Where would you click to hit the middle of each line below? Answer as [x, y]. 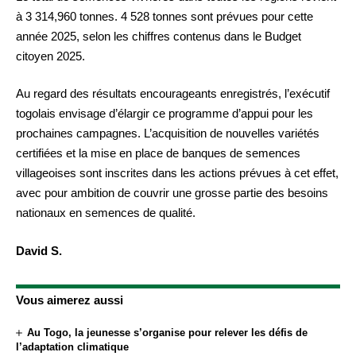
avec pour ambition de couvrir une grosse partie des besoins [172, 193]
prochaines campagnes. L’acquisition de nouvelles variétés [168, 133]
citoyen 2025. [50, 56]
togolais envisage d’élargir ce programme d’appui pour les [164, 114]
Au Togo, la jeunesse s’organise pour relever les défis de [168, 332]
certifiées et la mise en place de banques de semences [158, 153]
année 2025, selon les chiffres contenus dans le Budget [159, 36]
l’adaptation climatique [72, 346]
